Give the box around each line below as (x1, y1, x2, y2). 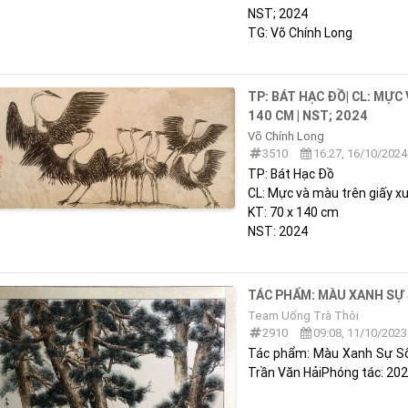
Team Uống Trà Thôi (248, 307, 360, 323)
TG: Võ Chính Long (248, 24, 353, 41)
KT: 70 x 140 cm (248, 203, 340, 220)
